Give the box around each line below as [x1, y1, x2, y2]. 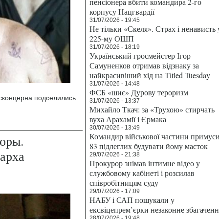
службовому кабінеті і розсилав [89, 168, 195, 178]
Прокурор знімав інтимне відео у [89, 158, 200, 168]
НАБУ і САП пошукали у [89, 195, 175, 205]
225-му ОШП [89, 33, 134, 44]
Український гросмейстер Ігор [89, 50, 191, 61]
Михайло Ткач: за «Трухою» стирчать [89, 104, 215, 114]
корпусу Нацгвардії [89, 6, 154, 17]
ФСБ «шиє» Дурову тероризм [89, 87, 188, 97]
